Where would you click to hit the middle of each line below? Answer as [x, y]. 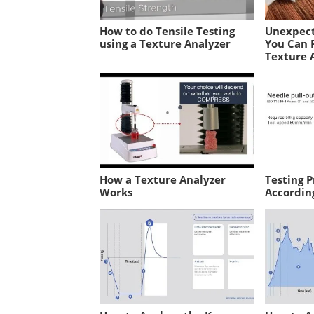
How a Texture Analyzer [163, 179]
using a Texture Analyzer [165, 43]
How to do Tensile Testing [167, 30]
